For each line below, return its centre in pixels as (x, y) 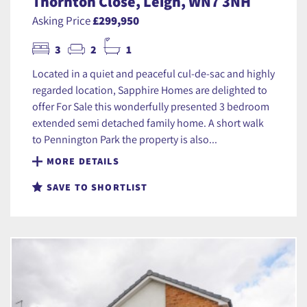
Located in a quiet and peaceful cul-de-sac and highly (153, 74)
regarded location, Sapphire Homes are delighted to (150, 90)
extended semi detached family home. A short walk (148, 123)
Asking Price (62, 21)
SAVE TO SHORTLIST (97, 187)
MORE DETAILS (83, 161)
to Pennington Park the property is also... (125, 139)
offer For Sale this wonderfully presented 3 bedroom (151, 107)
